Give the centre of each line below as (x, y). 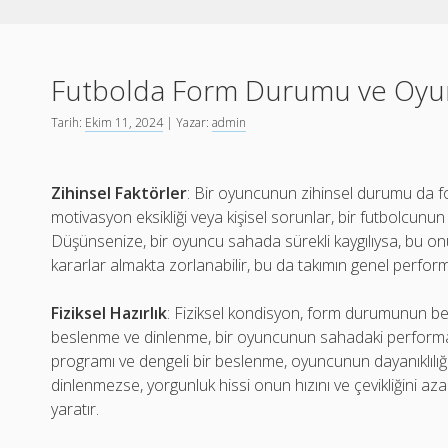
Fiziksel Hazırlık (109, 313)
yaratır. (75, 409)
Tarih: (68, 122)
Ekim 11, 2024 (124, 122)
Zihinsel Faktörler (119, 193)
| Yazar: (188, 122)
